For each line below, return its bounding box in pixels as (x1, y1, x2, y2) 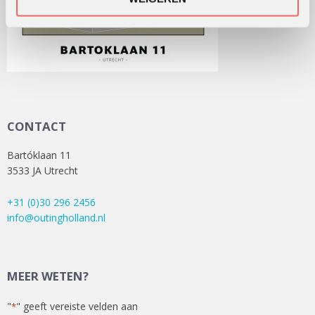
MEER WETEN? (7, 267, 89, 284)
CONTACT (7, 118, 66, 135)
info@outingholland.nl (7, 210, 105, 224)
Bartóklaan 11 (7, 148, 71, 162)
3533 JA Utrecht (7, 164, 78, 178)
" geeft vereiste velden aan (16, 300, 138, 314)
